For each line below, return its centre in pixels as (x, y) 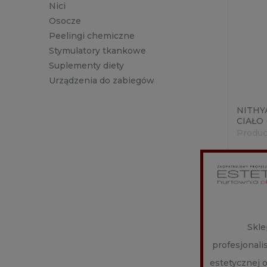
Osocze (65, 21)
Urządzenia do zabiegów (102, 81)
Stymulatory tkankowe (97, 51)
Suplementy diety (86, 66)
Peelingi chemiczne (92, 36)
